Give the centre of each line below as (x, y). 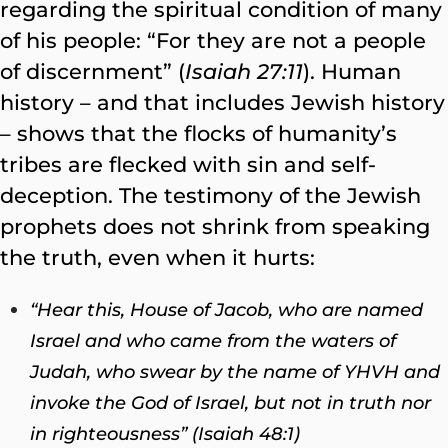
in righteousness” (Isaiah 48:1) (165, 433)
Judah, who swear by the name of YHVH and (235, 371)
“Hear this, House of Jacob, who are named (226, 309)
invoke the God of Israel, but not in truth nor (230, 402)
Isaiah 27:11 (244, 71)
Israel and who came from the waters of (213, 340)
